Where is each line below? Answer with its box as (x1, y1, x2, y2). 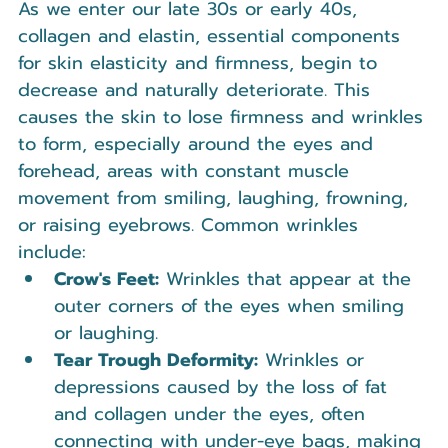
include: (18, 237, 86, 266)
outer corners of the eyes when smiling (54, 291, 411, 320)
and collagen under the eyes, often (54, 399, 372, 428)
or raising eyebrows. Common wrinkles (18, 210, 365, 239)
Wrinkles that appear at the (159, 264, 418, 293)
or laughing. (54, 318, 158, 347)
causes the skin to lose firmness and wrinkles (18, 102, 430, 131)
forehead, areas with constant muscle (18, 156, 356, 185)
